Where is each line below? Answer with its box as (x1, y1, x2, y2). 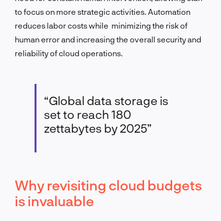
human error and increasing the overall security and (15, 34, 201, 44)
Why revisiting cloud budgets (15, 176, 202, 193)
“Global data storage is (44, 93, 168, 108)
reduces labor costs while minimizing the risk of (15, 20, 187, 30)
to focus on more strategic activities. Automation (15, 6, 190, 16)
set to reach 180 (44, 107, 131, 121)
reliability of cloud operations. (15, 48, 123, 58)
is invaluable (15, 192, 94, 209)
